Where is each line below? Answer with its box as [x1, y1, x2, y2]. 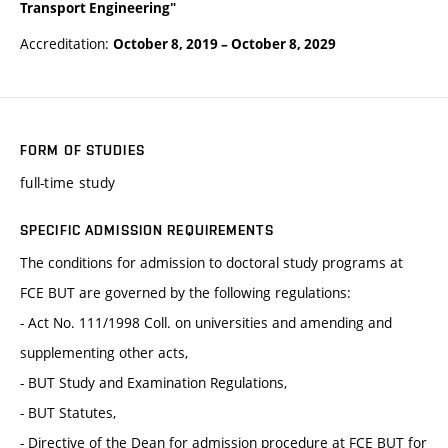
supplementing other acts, [20, 342, 188, 362]
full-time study [20, 172, 116, 192]
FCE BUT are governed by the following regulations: [20, 282, 351, 302]
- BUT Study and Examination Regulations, [20, 372, 287, 392]
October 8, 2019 [113, 34, 218, 53]
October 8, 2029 [231, 34, 336, 53]
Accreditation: [20, 33, 113, 53]
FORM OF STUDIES [20, 141, 145, 158]
